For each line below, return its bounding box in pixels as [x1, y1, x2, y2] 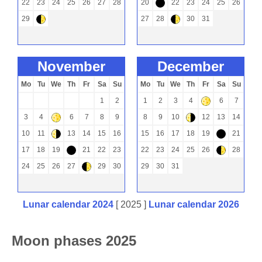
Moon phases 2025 [12, 232, 136, 249]
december [167, 58, 224, 74]
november [47, 58, 105, 74]
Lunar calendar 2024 [23, 199, 113, 209]
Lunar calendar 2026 [149, 199, 239, 209]
